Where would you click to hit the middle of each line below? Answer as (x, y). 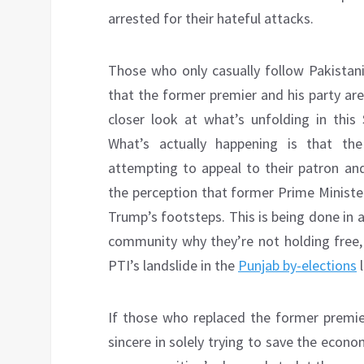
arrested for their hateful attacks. (211, 19)
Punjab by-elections (297, 266)
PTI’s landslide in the (173, 266)
